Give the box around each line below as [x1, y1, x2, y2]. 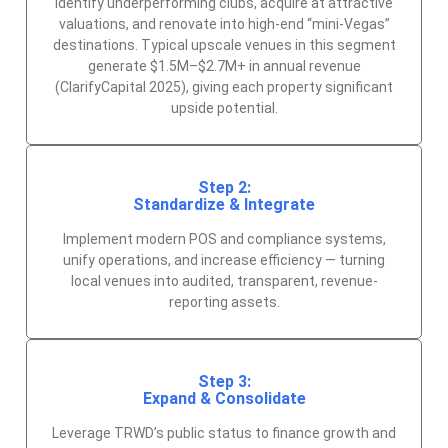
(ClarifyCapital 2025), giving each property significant [55, 78, 393, 95]
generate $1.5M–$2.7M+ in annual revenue [87, 57, 361, 74]
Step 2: [197, 177, 251, 197]
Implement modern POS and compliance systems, [62, 230, 386, 247]
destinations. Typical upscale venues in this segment [52, 36, 396, 53]
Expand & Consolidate [142, 388, 306, 408]
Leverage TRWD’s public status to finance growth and [52, 424, 396, 441]
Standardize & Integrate [133, 194, 315, 214]
